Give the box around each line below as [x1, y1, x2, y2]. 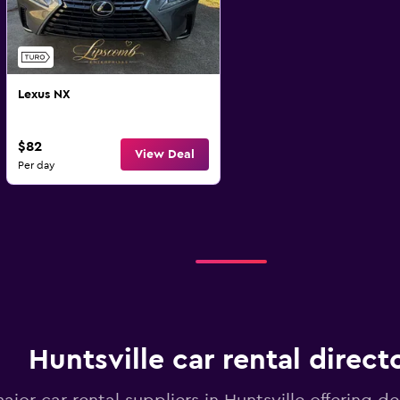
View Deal [134, 148, 195, 161]
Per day [17, 160, 54, 171]
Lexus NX [17, 88, 71, 101]
